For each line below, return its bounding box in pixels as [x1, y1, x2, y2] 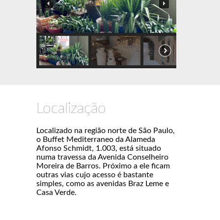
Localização [36, 101, 106, 116]
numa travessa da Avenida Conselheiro [36, 153, 168, 161]
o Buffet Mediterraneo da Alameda [36, 135, 155, 143]
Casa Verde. [36, 188, 77, 196]
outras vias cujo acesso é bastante [36, 170, 153, 179]
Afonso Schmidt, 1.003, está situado [36, 144, 161, 152]
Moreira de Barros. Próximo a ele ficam [36, 162, 170, 170]
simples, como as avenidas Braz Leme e [36, 179, 169, 188]
